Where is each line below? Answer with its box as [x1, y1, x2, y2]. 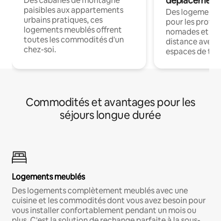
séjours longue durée [60, 108, 161, 123]
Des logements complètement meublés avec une [12, 185, 188, 196]
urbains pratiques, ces [24, 15, 103, 26]
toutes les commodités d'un [24, 35, 124, 45]
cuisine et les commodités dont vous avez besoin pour [12, 195, 206, 206]
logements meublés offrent [24, 25, 122, 36]
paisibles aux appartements [24, 5, 123, 16]
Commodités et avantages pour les [26, 95, 195, 110]
